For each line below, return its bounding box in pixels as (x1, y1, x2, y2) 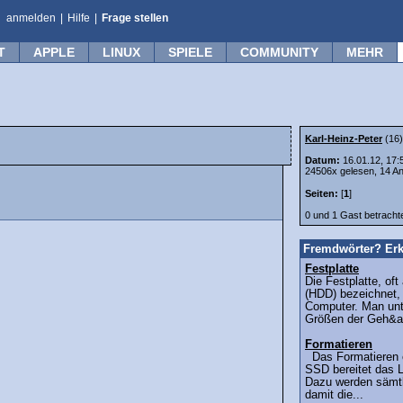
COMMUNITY (240, 45, 318, 59)
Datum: (305, 155, 343, 166)
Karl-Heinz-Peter (305, 133, 382, 144)
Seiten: (305, 188, 338, 200)
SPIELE (168, 45, 212, 59)
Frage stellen (102, 12, 168, 24)
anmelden (6, 12, 56, 24)
